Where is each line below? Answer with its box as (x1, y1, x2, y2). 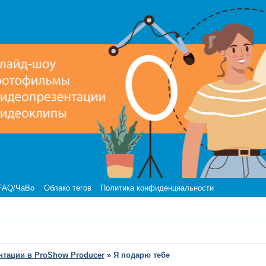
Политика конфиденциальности (100, 183, 214, 192)
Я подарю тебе (113, 251, 170, 260)
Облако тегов (43, 183, 91, 192)
